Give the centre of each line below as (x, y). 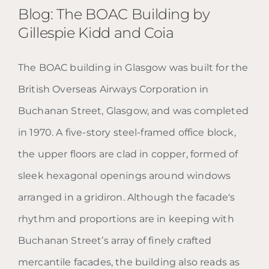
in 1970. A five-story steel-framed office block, (127, 133)
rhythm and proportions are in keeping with (126, 219)
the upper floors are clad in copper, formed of (128, 154)
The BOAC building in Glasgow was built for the (133, 68)
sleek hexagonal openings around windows (124, 176)
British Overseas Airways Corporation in (113, 89)
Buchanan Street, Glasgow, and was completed (133, 111)
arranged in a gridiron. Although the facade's (126, 198)
